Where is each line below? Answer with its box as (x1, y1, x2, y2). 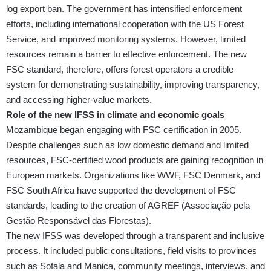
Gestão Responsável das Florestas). (6, 215, 151, 226)
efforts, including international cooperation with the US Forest (6, 19, 244, 30)
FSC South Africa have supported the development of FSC (6, 185, 236, 196)
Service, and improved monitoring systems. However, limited (6, 34, 246, 45)
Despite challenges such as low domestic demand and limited (6, 140, 249, 151)
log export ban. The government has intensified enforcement (6, 4, 242, 15)
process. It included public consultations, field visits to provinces (6, 246, 257, 256)
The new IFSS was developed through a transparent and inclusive (6, 230, 264, 241)
